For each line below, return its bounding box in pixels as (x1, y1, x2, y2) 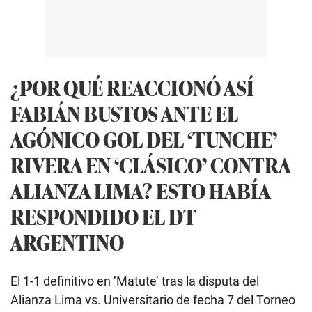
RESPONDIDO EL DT (10, 201, 196, 232)
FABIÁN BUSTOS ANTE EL (10, 98, 238, 129)
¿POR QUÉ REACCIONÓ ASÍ (10, 72, 254, 103)
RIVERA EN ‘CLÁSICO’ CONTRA (10, 150, 290, 180)
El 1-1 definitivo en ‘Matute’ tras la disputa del (10, 274, 259, 289)
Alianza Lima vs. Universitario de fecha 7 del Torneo (10, 292, 295, 308)
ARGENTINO (10, 227, 124, 258)
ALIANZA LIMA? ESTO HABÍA (10, 175, 270, 206)
